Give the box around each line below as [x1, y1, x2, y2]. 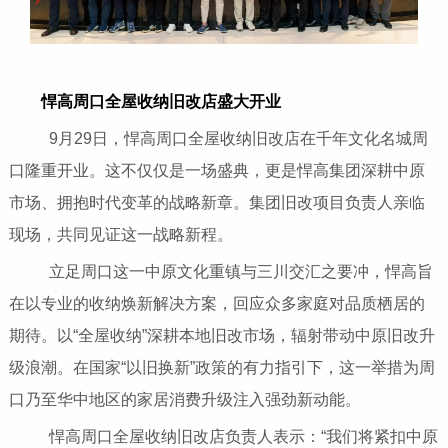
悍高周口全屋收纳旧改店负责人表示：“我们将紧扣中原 [16, 428, 438, 446]
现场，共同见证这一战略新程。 [8, 226, 233, 244]
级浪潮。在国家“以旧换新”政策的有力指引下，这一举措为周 [8, 359, 435, 377]
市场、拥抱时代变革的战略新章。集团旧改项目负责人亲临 [8, 194, 425, 212]
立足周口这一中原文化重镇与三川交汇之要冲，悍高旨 [16, 263, 433, 281]
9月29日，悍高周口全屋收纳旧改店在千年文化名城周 [16, 130, 428, 148]
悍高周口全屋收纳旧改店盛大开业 [40, 93, 281, 111]
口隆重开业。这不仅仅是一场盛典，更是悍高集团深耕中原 [8, 162, 425, 180]
